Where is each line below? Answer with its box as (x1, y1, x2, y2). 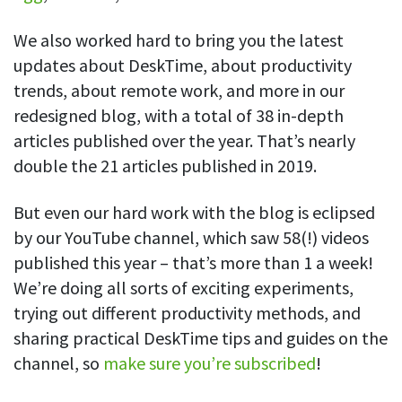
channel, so (13, 352, 103, 375)
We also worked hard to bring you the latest (13, 29, 344, 52)
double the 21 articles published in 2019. (13, 154, 317, 178)
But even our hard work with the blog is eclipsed (13, 201, 375, 224)
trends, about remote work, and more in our (13, 79, 345, 102)
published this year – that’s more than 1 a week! (13, 251, 373, 275)
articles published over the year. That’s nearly (13, 129, 355, 153)
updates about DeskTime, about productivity (13, 54, 352, 77)
